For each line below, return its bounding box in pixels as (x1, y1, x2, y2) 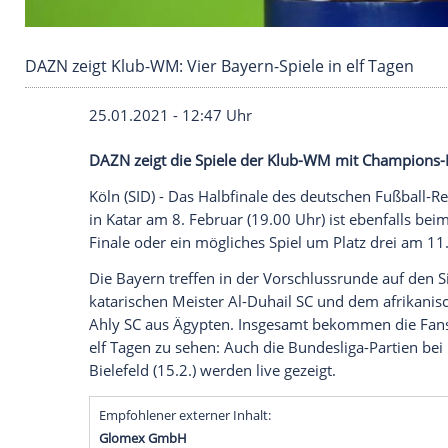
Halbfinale (238, 407, 324, 432)
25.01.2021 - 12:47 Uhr (107, 310, 304, 335)
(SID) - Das (144, 407, 239, 432)
